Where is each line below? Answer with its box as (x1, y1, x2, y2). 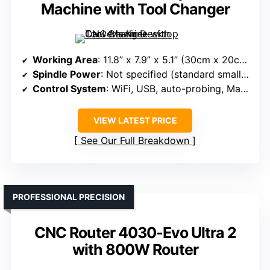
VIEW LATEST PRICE (93, 115, 177, 126)
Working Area (33, 54, 98, 66)
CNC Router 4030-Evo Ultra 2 (34, 224, 236, 242)
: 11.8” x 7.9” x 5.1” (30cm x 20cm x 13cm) (98, 54, 239, 66)
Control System (33, 83, 106, 95)
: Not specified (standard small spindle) (101, 68, 241, 81)
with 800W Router (72, 240, 198, 259)
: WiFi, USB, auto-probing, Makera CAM (106, 83, 240, 95)
